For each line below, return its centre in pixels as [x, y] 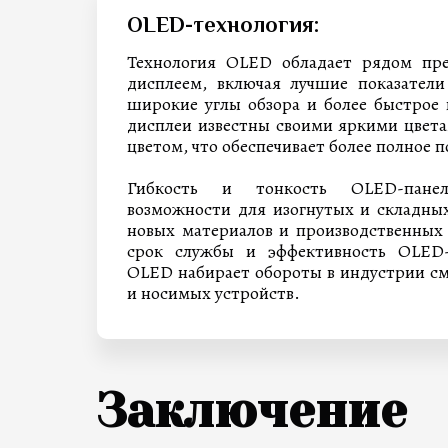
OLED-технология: [223, 27]
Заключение [252, 411]
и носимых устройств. [213, 293]
